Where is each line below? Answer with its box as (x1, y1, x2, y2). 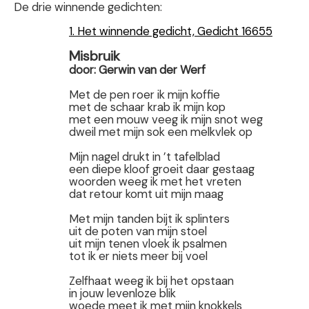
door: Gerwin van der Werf (69, 62, 206, 78)
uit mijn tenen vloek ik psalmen (69, 236, 227, 252)
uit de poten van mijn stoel (69, 223, 207, 239)
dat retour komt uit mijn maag (69, 186, 223, 202)
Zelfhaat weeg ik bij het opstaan (69, 273, 234, 289)
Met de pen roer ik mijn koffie (69, 87, 220, 103)
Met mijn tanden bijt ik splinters (69, 211, 230, 227)
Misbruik (69, 47, 120, 66)
